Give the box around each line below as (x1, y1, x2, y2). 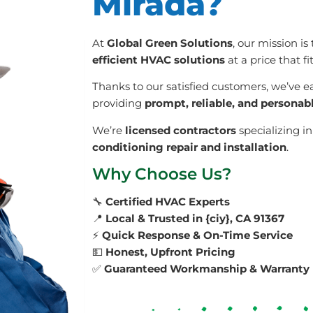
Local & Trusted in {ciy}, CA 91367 (105, 212, 284, 226)
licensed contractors (125, 123, 236, 137)
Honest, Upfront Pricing (105, 245, 235, 259)
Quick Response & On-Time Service (102, 228, 293, 242)
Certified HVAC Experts (105, 195, 230, 209)
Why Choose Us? (92, 164, 231, 184)
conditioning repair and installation (92, 140, 286, 154)
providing (92, 96, 145, 110)
